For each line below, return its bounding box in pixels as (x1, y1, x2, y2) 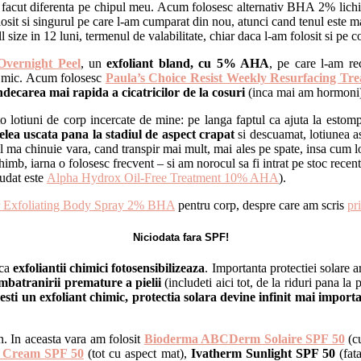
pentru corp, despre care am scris (175, 198, 347, 213)
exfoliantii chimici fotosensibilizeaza (13, 260, 205, 275)
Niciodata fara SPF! (132, 230, 229, 243)
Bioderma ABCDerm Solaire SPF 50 (143, 331, 345, 346)
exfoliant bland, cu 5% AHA (106, 56, 269, 71)
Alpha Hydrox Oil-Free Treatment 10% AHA (47, 171, 279, 185)
